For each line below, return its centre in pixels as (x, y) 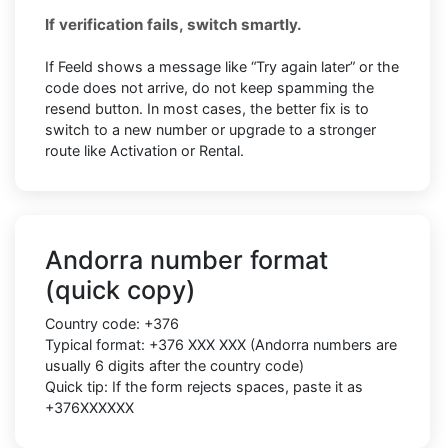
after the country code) (224, 365)
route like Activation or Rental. (144, 150)
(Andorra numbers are (321, 344)
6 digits (120, 365)
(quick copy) (120, 289)
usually (70, 365)
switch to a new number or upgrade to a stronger (210, 129)
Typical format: (97, 344)
